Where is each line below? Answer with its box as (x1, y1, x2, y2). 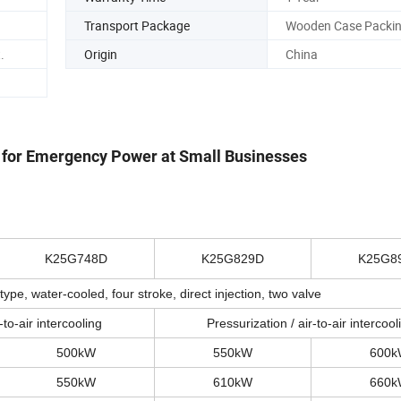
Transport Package (84, 16, 190, 34)
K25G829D (201, 252, 264, 267)
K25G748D (45, 252, 107, 267)
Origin (84, 45, 117, 63)
